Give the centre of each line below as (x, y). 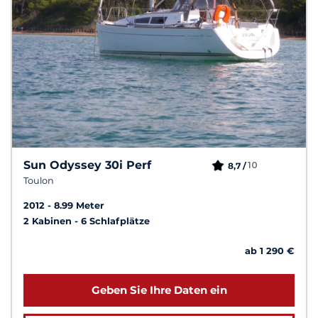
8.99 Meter (79, 205)
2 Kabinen (49, 221)
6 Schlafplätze (115, 221)
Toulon (39, 180)
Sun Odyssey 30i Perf (87, 165)
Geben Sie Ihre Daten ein (159, 290)
